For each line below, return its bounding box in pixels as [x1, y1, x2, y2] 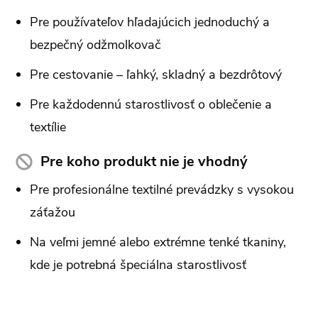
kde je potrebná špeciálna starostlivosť [30, 256, 246, 274]
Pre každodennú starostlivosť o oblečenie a [30, 96, 272, 114]
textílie [30, 119, 66, 136]
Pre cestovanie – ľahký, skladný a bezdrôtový [30, 66, 282, 84]
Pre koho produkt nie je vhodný [40, 152, 248, 172]
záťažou [30, 204, 75, 221]
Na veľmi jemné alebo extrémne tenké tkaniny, [30, 234, 286, 251]
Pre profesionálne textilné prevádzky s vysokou [30, 181, 294, 199]
